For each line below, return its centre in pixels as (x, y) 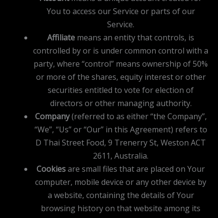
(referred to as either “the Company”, (138, 116)
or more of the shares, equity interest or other (121, 77)
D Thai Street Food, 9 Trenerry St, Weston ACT (121, 142)
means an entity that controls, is (135, 37)
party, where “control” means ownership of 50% (121, 64)
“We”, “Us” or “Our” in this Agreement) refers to (121, 129)
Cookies (51, 169)
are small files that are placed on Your (135, 169)
